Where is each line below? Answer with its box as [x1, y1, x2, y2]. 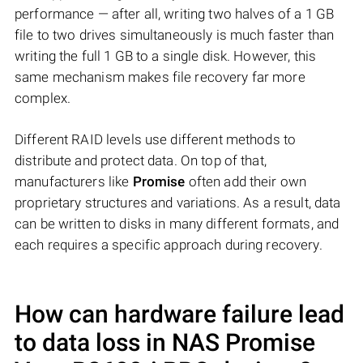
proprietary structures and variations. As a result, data [15, 194, 341, 211]
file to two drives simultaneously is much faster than [15, 27, 335, 44]
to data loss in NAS [15, 328, 225, 357]
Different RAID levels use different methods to [15, 131, 297, 148]
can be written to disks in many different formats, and [15, 216, 340, 233]
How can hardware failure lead [15, 300, 344, 329]
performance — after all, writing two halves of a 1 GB [15, 6, 335, 23]
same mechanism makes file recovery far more [15, 69, 305, 86]
